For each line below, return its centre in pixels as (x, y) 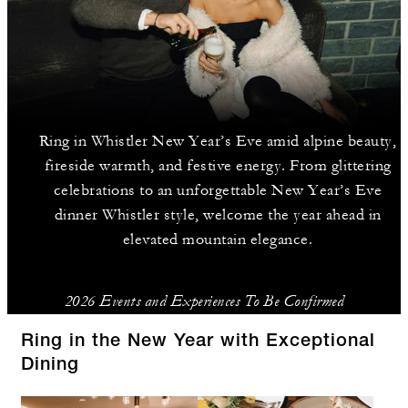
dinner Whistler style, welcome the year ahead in (218, 215)
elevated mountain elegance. (218, 240)
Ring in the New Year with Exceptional (198, 342)
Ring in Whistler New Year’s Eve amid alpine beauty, (218, 141)
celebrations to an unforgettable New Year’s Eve (218, 190)
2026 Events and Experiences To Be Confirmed (204, 301)
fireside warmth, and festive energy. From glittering (218, 166)
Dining (50, 366)
